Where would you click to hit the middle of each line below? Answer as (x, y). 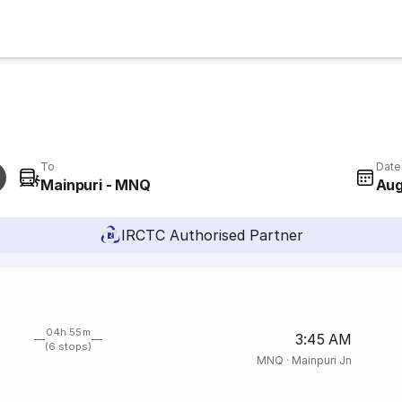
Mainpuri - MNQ (96, 185)
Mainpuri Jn (321, 360)
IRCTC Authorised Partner (212, 235)
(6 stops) (68, 346)
